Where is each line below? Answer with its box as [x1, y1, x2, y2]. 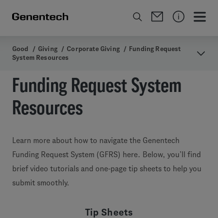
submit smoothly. [12, 179, 70, 187]
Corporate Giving [67, 45, 120, 53]
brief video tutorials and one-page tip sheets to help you [12, 165, 201, 173]
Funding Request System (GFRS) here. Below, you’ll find [12, 151, 201, 159]
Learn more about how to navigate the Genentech [12, 137, 180, 145]
